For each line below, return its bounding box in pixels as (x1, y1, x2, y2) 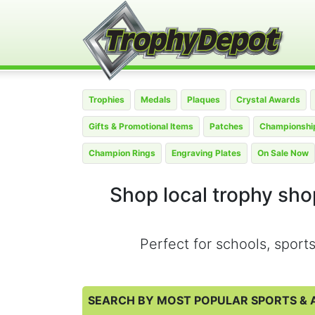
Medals (141, 94, 171, 105)
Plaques (187, 94, 220, 105)
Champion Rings (89, 148, 155, 158)
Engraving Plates (172, 148, 241, 158)
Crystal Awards (236, 94, 300, 105)
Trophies (89, 94, 124, 105)
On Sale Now (257, 148, 309, 158)
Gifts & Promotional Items (89, 121, 193, 131)
